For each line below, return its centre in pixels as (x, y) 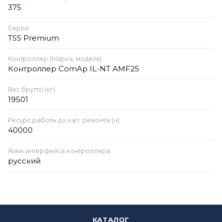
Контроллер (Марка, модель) (55, 58)
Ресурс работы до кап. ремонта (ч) (64, 120)
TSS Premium (33, 38)
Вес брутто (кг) (31, 89)
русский (24, 161)
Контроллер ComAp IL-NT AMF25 (74, 68)
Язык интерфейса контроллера (59, 151)
